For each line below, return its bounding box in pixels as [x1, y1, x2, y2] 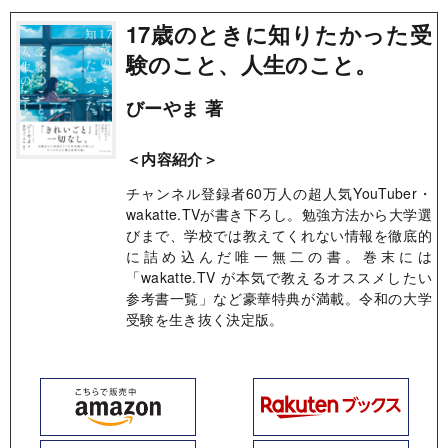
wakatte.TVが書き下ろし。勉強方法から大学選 [126, 204, 432, 225]
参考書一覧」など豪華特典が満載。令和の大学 [126, 288, 432, 309]
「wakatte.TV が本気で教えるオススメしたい [126, 267, 432, 288]
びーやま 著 [126, 95, 223, 122]
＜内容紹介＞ [126, 148, 218, 171]
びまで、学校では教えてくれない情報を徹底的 [126, 225, 432, 246]
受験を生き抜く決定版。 [126, 309, 284, 330]
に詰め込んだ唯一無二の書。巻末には [126, 246, 432, 267]
